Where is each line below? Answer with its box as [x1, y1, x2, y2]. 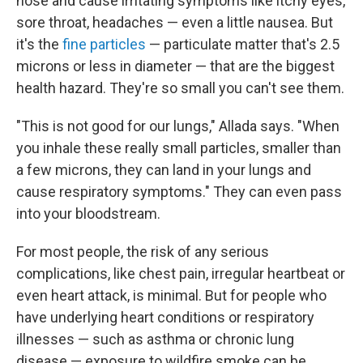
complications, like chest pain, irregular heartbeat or [16, 264, 345, 282]
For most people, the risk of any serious [16, 242, 269, 260]
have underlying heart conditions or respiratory [16, 308, 314, 326]
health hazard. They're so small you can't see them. [16, 79, 344, 96]
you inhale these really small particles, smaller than [16, 139, 341, 156]
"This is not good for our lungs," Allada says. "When [16, 117, 340, 135]
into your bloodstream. [16, 204, 160, 222]
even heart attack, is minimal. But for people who [16, 286, 327, 304]
